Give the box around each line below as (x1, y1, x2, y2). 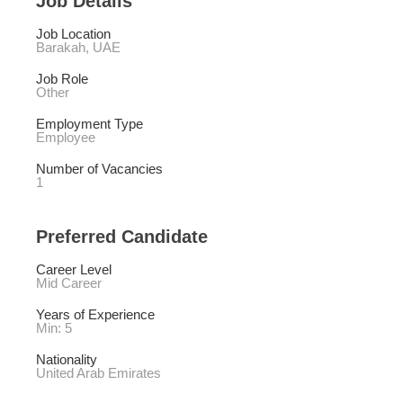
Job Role (36, 70, 88, 86)
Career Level (36, 261, 112, 277)
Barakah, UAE (36, 39, 121, 55)
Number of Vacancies (36, 160, 163, 176)
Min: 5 (36, 319, 76, 336)
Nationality (36, 351, 97, 367)
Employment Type (36, 115, 143, 131)
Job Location (36, 25, 111, 41)
